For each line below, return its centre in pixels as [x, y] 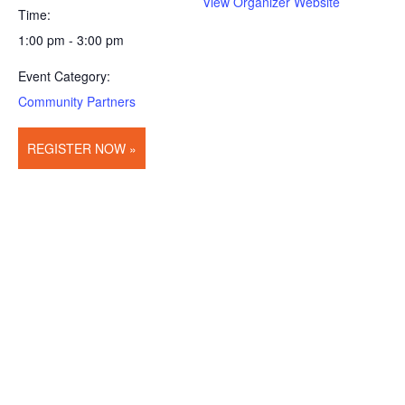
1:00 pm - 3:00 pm [71, 40]
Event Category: [64, 76]
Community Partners [77, 101]
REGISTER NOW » [82, 148]
